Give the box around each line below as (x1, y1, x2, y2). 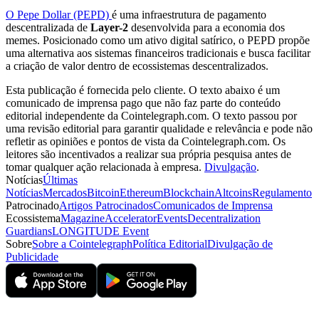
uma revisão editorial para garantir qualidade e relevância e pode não (6, 122, 313, 135)
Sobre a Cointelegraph (32, 237, 132, 250)
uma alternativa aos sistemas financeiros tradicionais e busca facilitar (6, 46, 310, 59)
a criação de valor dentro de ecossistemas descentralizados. (6, 59, 268, 72)
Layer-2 (90, 21, 128, 33)
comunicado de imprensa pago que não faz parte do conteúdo (6, 96, 281, 109)
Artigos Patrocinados (59, 199, 153, 211)
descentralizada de (6, 21, 90, 33)
